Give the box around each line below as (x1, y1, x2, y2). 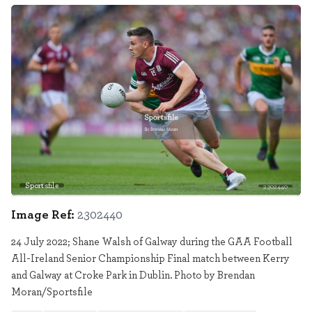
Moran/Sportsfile (11, 284, 93, 299)
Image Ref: (11, 205, 75, 224)
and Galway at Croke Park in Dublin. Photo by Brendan (11, 267, 255, 282)
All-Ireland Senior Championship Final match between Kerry (11, 251, 290, 265)
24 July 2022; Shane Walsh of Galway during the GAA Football (11, 234, 292, 249)
